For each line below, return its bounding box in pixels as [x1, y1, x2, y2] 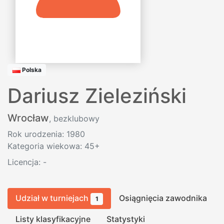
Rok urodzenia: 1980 [7, 129, 85, 139]
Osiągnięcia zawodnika [119, 193, 207, 203]
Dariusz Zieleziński [7, 83, 186, 108]
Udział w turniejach [15, 193, 90, 203]
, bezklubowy [49, 113, 99, 124]
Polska [20, 66, 41, 73]
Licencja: [7, 157, 43, 167]
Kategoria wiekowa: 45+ [7, 141, 100, 151]
